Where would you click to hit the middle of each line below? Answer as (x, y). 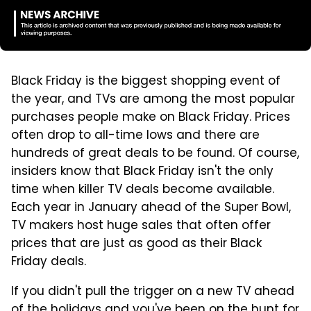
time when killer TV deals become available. (143, 190)
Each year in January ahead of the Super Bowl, (151, 208)
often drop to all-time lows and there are (135, 136)
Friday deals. (49, 262)
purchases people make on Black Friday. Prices (151, 118)
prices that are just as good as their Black (136, 244)
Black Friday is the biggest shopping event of (146, 82)
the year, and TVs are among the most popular (153, 100)
